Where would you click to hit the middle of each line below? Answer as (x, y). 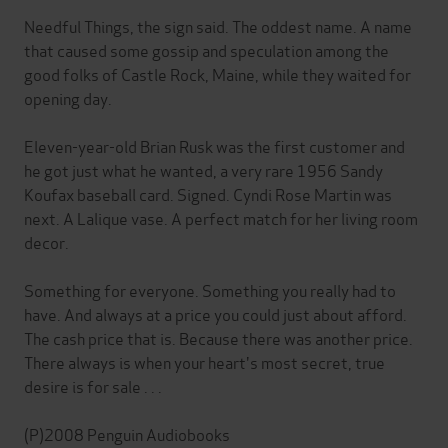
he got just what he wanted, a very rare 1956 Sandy (203, 170)
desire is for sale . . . (93, 386)
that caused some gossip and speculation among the (206, 50)
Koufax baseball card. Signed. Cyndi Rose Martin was (208, 194)
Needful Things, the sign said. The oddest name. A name (218, 26)
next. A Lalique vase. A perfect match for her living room (221, 218)
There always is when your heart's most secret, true (204, 362)
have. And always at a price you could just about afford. (215, 314)
